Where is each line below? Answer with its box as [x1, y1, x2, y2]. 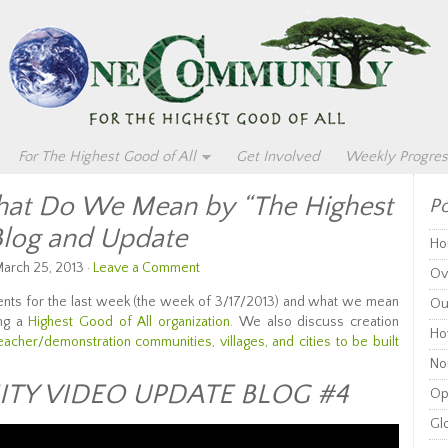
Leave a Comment [93, 260, 200, 276]
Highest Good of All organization [28, 314, 231, 330]
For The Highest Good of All [18, 148, 196, 165]
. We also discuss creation [230, 314, 400, 330]
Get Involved [236, 148, 320, 165]
